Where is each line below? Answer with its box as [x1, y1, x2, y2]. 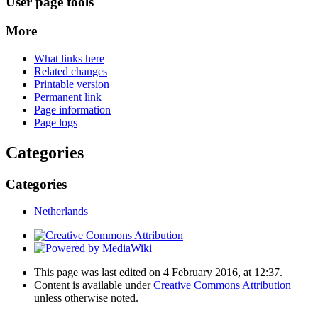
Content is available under [34, 279, 153, 292]
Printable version [34, 77, 109, 90]
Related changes [34, 65, 107, 77]
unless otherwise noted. [34, 292, 138, 305]
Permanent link [34, 90, 102, 103]
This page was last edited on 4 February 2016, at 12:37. [34, 266, 283, 279]
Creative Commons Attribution [153, 279, 291, 292]
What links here [34, 52, 104, 65]
